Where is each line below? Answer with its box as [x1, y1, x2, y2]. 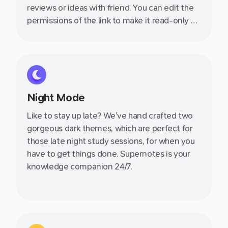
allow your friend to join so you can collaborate [27, 28, 201, 39]
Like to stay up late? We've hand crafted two [27, 111, 193, 121]
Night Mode [27, 91, 85, 105]
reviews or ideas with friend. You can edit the [27, 3, 194, 13]
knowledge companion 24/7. [27, 162, 132, 172]
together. [27, 41, 63, 51]
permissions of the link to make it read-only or [27, 16, 198, 26]
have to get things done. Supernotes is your [27, 149, 190, 159]
